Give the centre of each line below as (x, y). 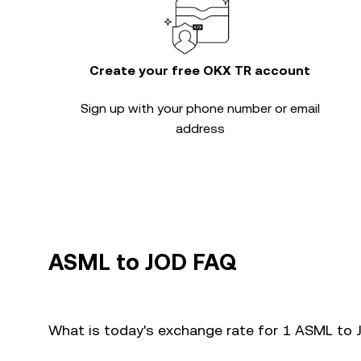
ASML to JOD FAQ (143, 262)
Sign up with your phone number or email (200, 108)
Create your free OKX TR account (200, 71)
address (200, 129)
